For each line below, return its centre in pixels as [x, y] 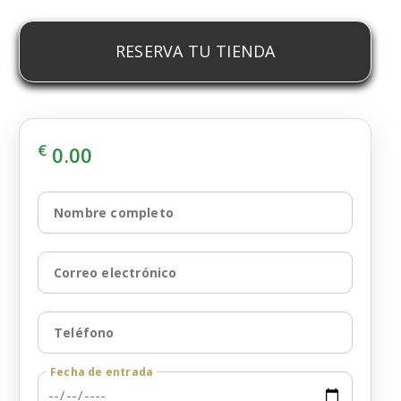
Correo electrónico [115, 273]
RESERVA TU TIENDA [195, 51]
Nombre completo [114, 213]
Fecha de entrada [102, 372]
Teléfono [84, 333]
